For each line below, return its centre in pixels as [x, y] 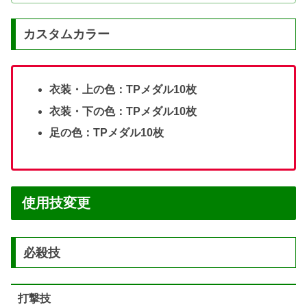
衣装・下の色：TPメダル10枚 [123, 111]
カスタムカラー [66, 34]
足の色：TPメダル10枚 [107, 132]
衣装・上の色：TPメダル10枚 [123, 90]
